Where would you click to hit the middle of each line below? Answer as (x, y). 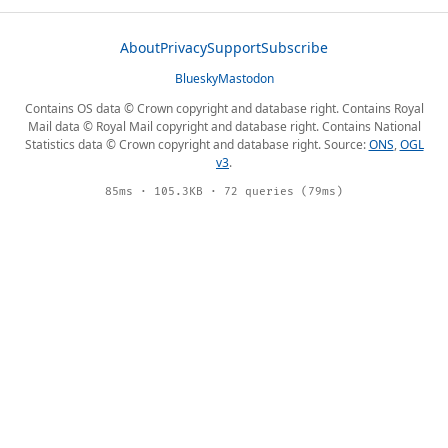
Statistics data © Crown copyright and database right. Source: (196, 145)
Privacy (183, 48)
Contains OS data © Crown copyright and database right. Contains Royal (224, 109)
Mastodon (245, 79)
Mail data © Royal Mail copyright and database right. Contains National (224, 127)
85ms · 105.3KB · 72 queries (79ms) (224, 192)
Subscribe (294, 48)
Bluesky (196, 79)
